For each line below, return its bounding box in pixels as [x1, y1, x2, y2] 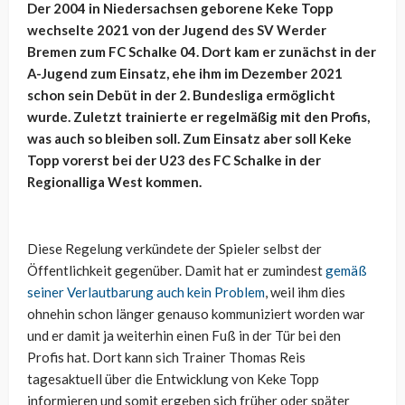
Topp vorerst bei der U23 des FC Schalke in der [27, 152, 321, 169]
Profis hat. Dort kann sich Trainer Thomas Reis [27, 349, 306, 366]
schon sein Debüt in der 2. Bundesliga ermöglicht [27, 87, 335, 104]
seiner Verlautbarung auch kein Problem [27, 284, 265, 301]
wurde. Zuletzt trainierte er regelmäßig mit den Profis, [27, 108, 370, 126]
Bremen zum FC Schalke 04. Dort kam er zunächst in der [27, 43, 376, 61]
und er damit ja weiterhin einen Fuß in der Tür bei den [27, 327, 341, 344]
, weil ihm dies [265, 284, 345, 301]
